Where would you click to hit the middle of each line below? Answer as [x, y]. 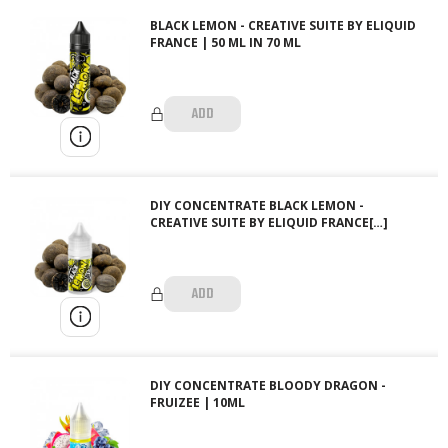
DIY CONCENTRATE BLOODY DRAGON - [268, 385]
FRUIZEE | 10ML [197, 402]
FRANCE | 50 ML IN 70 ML [225, 42]
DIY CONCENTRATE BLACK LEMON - [257, 205]
